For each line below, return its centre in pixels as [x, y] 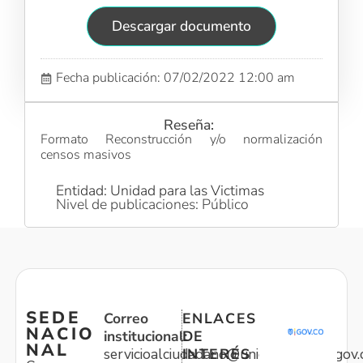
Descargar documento [181, 26]
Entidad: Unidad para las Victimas [160, 190]
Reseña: [189, 125]
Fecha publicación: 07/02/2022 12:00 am [176, 78]
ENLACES [219, 319]
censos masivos [86, 155]
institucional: [145, 337]
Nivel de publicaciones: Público [153, 204]
